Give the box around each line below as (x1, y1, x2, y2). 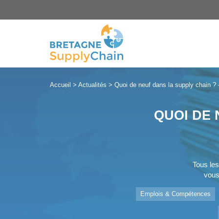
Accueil (50, 81, 71, 89)
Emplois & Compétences (140, 190, 211, 198)
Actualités (78, 81, 107, 89)
